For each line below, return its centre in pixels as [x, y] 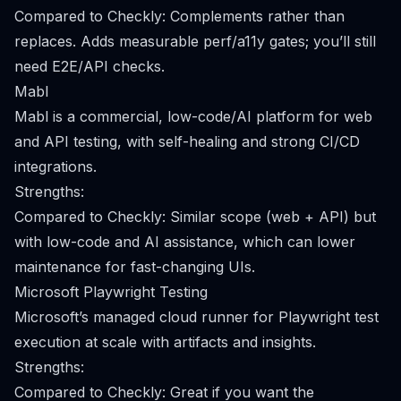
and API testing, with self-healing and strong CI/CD [187, 141]
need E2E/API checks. [90, 66]
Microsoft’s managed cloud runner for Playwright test [196, 317]
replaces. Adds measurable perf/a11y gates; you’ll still [195, 41]
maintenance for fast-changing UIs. [135, 267]
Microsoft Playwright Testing [111, 292]
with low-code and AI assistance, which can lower [185, 242]
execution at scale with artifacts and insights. [165, 342]
